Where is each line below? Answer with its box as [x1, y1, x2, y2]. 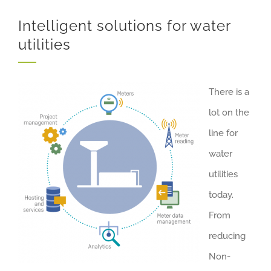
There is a [209, 86, 249, 97]
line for [209, 127, 238, 139]
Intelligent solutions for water [18, 16, 230, 34]
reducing [209, 230, 246, 241]
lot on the [209, 106, 249, 118]
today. [209, 189, 233, 200]
